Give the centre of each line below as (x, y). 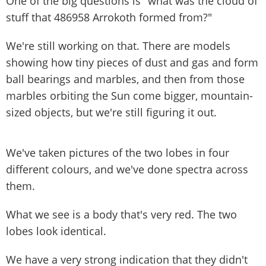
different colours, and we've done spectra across (127, 169)
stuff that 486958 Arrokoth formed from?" (109, 17)
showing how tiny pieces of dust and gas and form (132, 62)
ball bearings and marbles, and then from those (125, 79)
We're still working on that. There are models (118, 45)
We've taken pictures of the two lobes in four (118, 152)
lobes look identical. (56, 231)
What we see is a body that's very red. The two (121, 214)
